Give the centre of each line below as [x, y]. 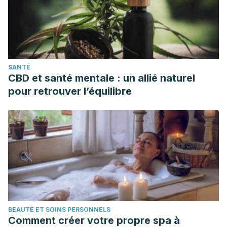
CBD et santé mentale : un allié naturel [102, 78]
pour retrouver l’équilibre [70, 91]
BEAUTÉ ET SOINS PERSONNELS [59, 210]
